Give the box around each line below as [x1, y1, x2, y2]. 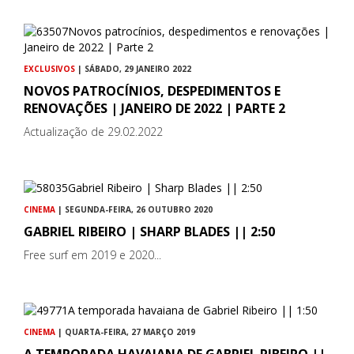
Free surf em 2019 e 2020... [24, 247, 161, 262]
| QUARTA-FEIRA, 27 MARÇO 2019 [55, 326, 195, 337]
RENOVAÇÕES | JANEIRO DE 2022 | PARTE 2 [24, 100, 285, 118]
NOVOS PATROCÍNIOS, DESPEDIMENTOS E [24, 82, 281, 100]
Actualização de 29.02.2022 [24, 124, 163, 140]
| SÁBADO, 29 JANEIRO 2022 [75, 63, 191, 75]
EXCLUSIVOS [24, 63, 75, 75]
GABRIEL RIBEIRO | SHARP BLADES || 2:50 [24, 222, 275, 240]
